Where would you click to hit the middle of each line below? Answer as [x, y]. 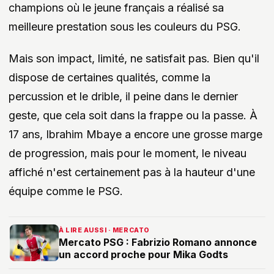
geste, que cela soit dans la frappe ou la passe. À [133, 115]
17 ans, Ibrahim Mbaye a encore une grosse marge [135, 134]
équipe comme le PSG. [66, 191]
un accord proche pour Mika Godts [143, 254]
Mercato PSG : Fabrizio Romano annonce [158, 242]
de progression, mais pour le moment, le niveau [128, 153]
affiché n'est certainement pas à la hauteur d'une [132, 172]
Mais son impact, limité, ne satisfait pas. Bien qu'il [134, 58]
